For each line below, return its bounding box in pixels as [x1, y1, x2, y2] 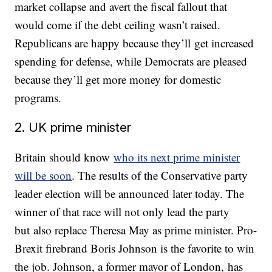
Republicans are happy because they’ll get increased [15, 35, 254, 50]
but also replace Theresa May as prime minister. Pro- [15, 222, 257, 237]
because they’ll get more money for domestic [15, 72, 222, 87]
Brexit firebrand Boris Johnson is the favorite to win [15, 240, 255, 256]
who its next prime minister [114, 149, 240, 165]
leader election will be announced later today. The [15, 186, 245, 201]
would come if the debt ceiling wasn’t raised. [15, 17, 221, 32]
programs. [15, 90, 62, 105]
